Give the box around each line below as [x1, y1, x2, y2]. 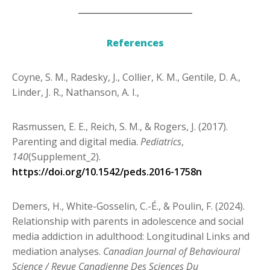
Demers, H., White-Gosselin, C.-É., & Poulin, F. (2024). [12, 199, 245, 213]
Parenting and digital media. [12, 135, 140, 149]
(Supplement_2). [28, 150, 101, 164]
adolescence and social [142, 215, 243, 228]
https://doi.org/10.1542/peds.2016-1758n [12, 165, 204, 179]
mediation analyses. [12, 245, 103, 259]
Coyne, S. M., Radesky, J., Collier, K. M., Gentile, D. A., [12, 71, 240, 84]
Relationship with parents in [12, 215, 142, 228]
